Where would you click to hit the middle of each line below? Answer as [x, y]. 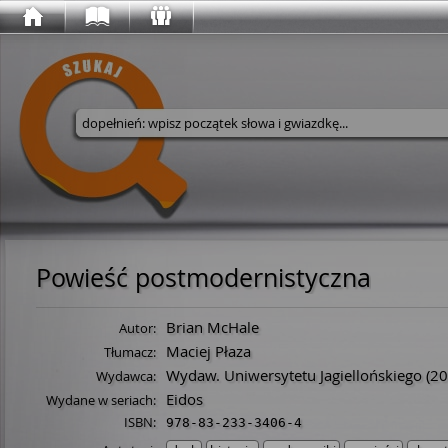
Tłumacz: [130, 352]
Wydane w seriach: [101, 400]
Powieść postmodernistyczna [203, 277]
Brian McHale [212, 327]
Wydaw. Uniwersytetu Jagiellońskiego [294, 375]
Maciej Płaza [208, 351]
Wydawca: [126, 376]
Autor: [137, 328]
